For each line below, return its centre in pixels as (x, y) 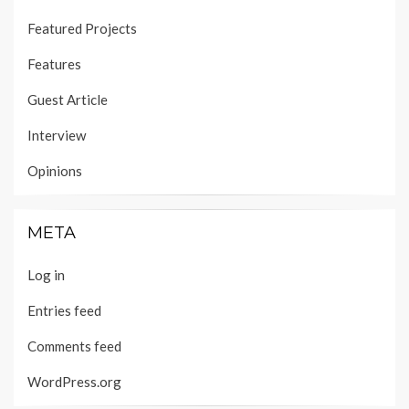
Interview (57, 136)
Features (54, 64)
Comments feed (74, 346)
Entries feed (64, 311)
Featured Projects (82, 29)
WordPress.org (74, 382)
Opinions (55, 171)
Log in (46, 275)
